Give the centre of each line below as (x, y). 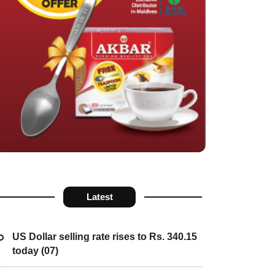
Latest (99, 197)
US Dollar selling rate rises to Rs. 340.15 (104, 236)
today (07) (35, 250)
